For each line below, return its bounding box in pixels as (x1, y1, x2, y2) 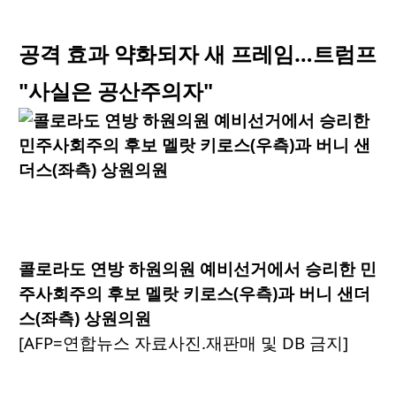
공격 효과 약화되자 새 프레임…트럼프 (19, 39, 377, 69)
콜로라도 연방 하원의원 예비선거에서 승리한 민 (19, 257, 377, 280)
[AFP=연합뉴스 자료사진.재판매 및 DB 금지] (19, 331, 348, 354)
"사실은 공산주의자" (19, 76, 213, 106)
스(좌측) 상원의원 (19, 307, 151, 330)
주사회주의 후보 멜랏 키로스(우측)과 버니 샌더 (19, 282, 370, 305)
